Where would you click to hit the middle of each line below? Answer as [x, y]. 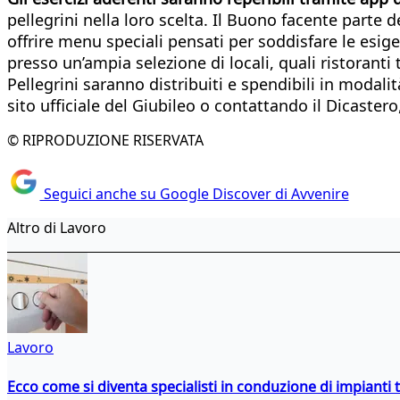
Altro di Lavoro [57, 228]
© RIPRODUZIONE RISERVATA [105, 140]
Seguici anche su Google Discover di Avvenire [194, 194]
